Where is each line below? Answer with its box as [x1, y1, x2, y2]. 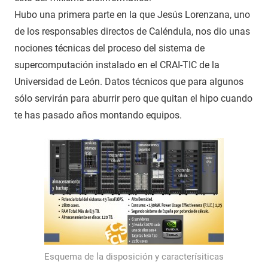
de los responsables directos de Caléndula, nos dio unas [14, 25, 250, 37]
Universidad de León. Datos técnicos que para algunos [14, 75, 243, 87]
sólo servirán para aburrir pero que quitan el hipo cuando [14, 92, 252, 104]
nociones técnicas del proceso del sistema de [14, 42, 205, 54]
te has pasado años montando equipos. [14, 109, 182, 121]
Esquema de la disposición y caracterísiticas [44, 251, 224, 263]
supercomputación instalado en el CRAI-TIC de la [14, 59, 220, 71]
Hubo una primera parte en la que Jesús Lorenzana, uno [14, 8, 250, 20]
